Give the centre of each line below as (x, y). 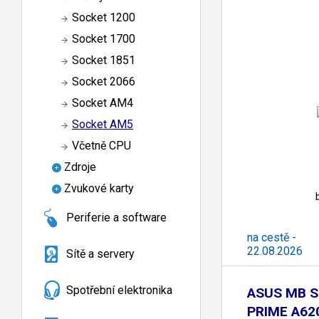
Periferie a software (116, 218)
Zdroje (80, 167)
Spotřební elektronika (119, 290)
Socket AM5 (103, 125)
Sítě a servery (100, 253)
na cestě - (272, 237)
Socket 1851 (104, 61)
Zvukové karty (99, 189)
